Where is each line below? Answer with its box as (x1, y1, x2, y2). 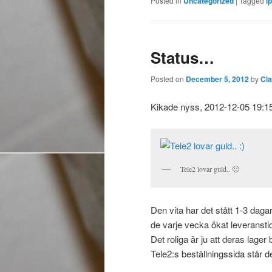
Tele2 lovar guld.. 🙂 (180, 164, 239, 174)
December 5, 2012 (186, 73, 249, 85)
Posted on (151, 73, 186, 84)
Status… (151, 46, 214, 69)
